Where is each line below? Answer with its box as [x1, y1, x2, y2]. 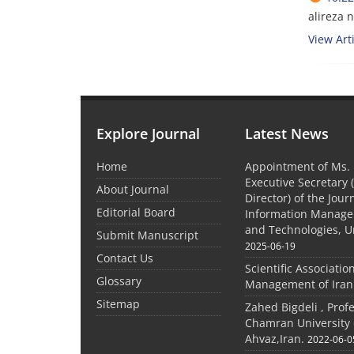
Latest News [245, 123, 330, 143]
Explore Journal [96, 123, 200, 143]
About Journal [96, 181, 169, 197]
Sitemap [96, 296, 140, 311]
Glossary [96, 273, 141, 288]
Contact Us [96, 250, 153, 265]
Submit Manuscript [96, 227, 198, 243]
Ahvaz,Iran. [245, 330, 305, 346]
